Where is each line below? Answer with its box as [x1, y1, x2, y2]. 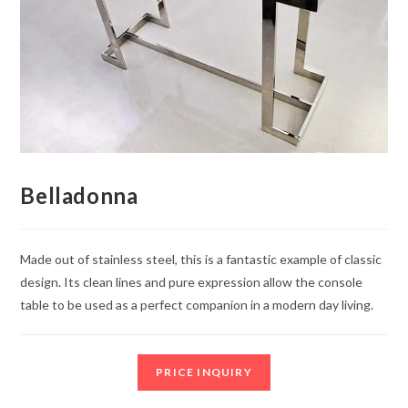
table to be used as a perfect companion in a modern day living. [20, 297, 374, 313]
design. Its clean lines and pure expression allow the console [20, 274, 363, 291]
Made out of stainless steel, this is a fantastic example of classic [20, 251, 382, 268]
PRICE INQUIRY [156, 365, 252, 380]
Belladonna [20, 182, 138, 209]
